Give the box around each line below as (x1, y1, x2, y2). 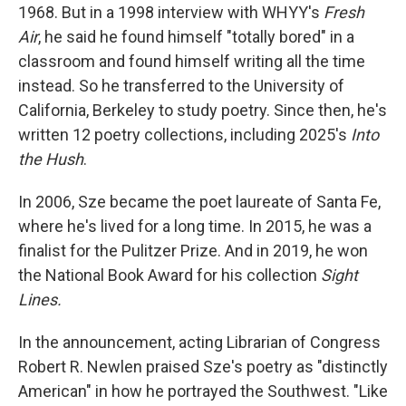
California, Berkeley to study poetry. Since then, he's (18, 101, 387, 120)
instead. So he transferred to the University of (18, 76, 344, 95)
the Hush (18, 150, 83, 169)
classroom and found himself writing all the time (18, 52, 365, 71)
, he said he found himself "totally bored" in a (38, 27, 354, 46)
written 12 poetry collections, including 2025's (18, 125, 351, 144)
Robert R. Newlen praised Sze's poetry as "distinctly (18, 357, 388, 376)
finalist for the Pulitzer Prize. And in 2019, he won (18, 241, 368, 260)
